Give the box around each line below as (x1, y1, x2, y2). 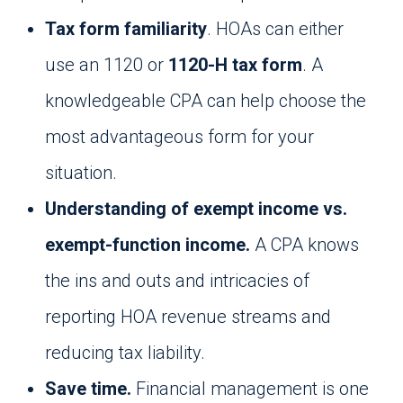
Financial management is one (131, 378, 369, 399)
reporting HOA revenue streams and (45, 306, 331, 327)
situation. (45, 162, 117, 184)
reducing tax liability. (45, 342, 205, 363)
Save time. (45, 378, 131, 399)
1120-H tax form (168, 54, 302, 76)
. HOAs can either (207, 18, 344, 40)
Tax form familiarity (45, 18, 207, 40)
